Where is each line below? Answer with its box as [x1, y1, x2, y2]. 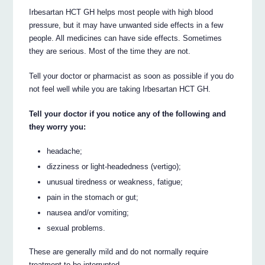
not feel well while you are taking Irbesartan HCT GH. [29, 85, 211, 93]
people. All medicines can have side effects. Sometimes [29, 34, 222, 43]
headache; [47, 146, 83, 156]
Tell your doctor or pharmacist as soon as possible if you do [29, 72, 234, 80]
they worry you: [29, 122, 86, 131]
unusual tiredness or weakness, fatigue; [47, 177, 183, 186]
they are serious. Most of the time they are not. [29, 47, 191, 56]
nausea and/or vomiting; [47, 208, 130, 217]
